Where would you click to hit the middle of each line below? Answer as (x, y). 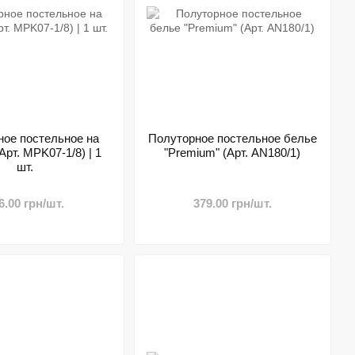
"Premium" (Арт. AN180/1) (233, 153)
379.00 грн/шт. (232, 203)
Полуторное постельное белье (232, 138)
